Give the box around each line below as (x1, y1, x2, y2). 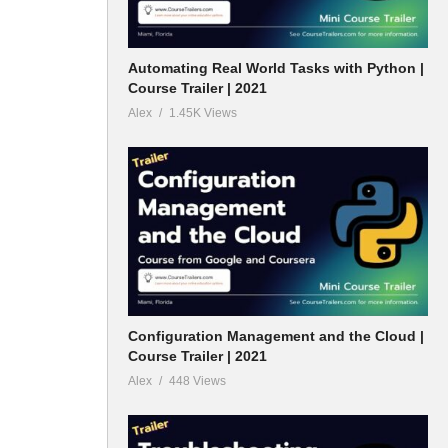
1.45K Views (169, 105, 237, 120)
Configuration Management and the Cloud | (128, 327, 424, 344)
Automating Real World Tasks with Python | (128, 59, 424, 76)
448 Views (169, 373, 226, 388)
